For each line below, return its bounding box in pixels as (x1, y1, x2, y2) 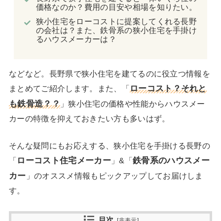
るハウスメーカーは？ (36, 35, 116, 44)
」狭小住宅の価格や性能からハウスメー (60, 99, 205, 108)
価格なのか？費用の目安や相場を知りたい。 (36, 2, 197, 11)
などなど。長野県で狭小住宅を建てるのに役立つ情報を (8, 69, 211, 78)
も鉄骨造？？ (8, 98, 60, 109)
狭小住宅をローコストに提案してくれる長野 (36, 17, 197, 26)
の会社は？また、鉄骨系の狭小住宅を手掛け (36, 26, 197, 35)
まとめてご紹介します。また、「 (8, 83, 130, 93)
